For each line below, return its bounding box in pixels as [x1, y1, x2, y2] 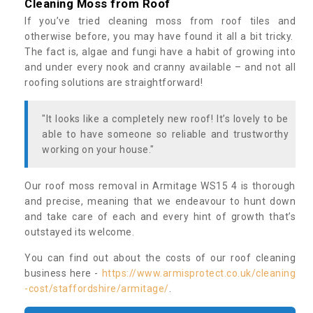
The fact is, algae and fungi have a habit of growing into [24, 46, 296, 58]
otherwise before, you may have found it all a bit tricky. [24, 31, 296, 43]
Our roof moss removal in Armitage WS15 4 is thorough [24, 180, 296, 192]
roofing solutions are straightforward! [24, 77, 205, 89]
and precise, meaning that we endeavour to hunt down [24, 196, 296, 208]
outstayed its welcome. [24, 226, 137, 238]
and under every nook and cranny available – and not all [24, 61, 296, 73]
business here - [24, 268, 102, 279]
